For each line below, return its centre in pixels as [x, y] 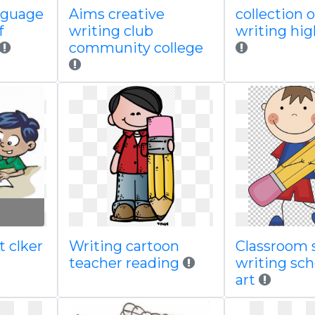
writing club [111, 31]
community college [136, 48]
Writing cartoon [124, 246]
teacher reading [126, 263]
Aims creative [116, 14]
